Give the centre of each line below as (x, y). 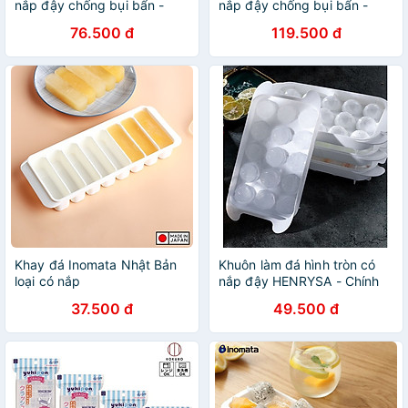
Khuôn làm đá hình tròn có (297, 265)
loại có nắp (48, 281)
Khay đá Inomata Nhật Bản (96, 265)
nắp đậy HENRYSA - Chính (299, 281)
